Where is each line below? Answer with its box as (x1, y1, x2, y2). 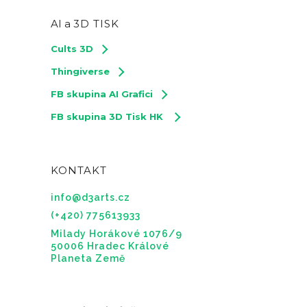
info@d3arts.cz (51, 192, 130, 203)
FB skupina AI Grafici (51, 88, 153, 99)
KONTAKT (51, 164, 107, 177)
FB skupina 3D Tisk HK (51, 111, 166, 122)
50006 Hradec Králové (51, 241, 169, 251)
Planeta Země (51, 253, 125, 264)
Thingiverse (51, 66, 110, 77)
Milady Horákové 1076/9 (51, 228, 182, 239)
